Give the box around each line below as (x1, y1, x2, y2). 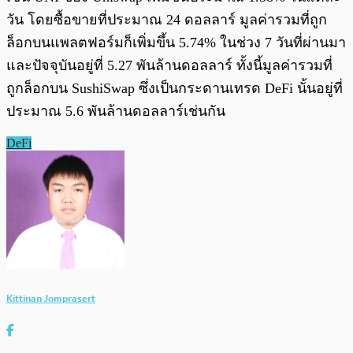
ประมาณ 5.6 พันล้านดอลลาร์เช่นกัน (6, 103, 225, 120)
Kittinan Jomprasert (6, 289, 95, 307)
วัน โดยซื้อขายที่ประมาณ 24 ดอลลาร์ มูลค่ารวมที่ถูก (6, 12, 327, 28)
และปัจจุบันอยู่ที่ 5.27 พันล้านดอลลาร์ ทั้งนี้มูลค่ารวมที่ (6, 58, 333, 74)
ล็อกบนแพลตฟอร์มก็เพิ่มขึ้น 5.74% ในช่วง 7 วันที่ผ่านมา (6, 35, 346, 51)
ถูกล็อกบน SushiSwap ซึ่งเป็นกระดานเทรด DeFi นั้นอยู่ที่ (6, 80, 343, 97)
